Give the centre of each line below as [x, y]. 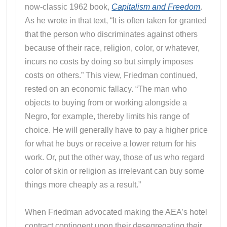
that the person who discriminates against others [111, 34]
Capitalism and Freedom [156, 7]
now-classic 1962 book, [68, 7]
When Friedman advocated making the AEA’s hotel [116, 212]
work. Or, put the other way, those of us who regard [115, 157]
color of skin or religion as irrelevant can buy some [115, 171]
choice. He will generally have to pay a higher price [117, 130]
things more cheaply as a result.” [83, 184]
